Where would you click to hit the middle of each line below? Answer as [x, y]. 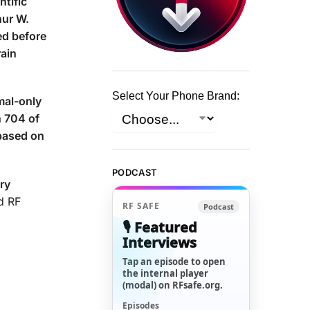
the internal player [166, 273]
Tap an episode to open [174, 261]
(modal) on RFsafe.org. [173, 285]
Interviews [160, 242]
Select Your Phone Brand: [176, 96]
